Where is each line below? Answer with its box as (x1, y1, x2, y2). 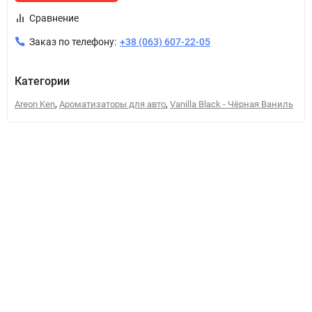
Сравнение (29, 13, 79, 24)
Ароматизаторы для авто (59, 99, 166, 109)
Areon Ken (15, 99, 55, 109)
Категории (15, 75, 70, 88)
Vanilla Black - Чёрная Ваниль (170, 99, 293, 109)
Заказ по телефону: (29, 36, 116, 47)
